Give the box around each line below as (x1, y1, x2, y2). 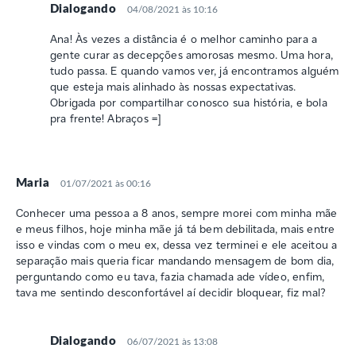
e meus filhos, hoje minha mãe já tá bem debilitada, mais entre (16, 221, 335, 236)
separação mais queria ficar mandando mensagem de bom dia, (16, 253, 335, 268)
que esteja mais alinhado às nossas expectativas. (50, 79, 296, 94)
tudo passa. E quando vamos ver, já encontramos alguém (50, 63, 339, 78)
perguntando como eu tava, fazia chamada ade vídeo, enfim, (16, 269, 325, 284)
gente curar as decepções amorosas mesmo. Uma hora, (50, 47, 334, 62)
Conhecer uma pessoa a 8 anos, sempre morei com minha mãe (16, 205, 338, 220)
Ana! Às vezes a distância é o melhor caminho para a (50, 31, 318, 46)
